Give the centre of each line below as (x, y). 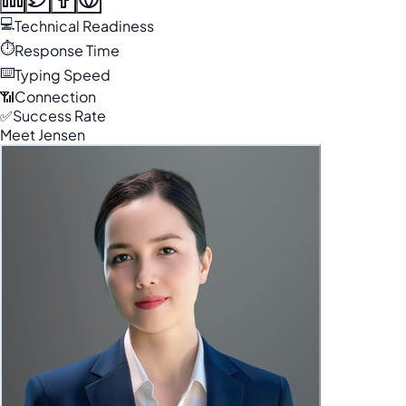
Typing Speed (63, 75)
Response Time (67, 50)
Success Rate (59, 116)
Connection (55, 97)
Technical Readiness (84, 26)
